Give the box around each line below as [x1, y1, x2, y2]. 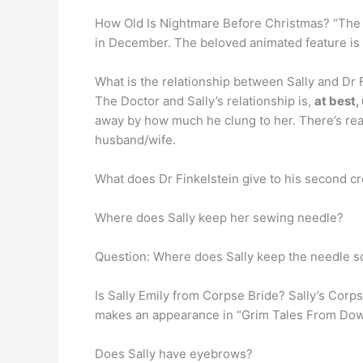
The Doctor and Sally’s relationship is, [95, 93, 314, 109]
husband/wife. [95, 132, 176, 147]
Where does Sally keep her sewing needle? [95, 210, 344, 225]
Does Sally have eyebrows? [95, 346, 253, 361]
